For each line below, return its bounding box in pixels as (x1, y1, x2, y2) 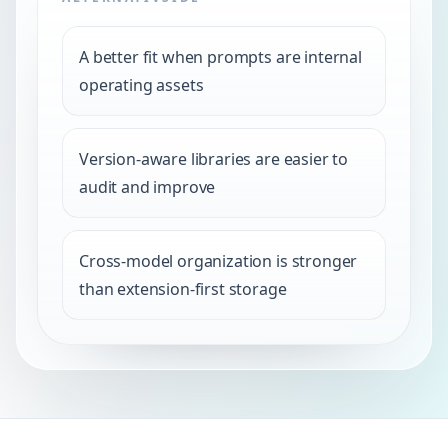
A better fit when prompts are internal (79, 46, 362, 68)
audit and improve (79, 176, 216, 198)
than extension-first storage (79, 278, 287, 300)
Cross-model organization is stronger (79, 250, 358, 272)
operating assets (79, 74, 204, 96)
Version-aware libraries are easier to (79, 148, 349, 170)
